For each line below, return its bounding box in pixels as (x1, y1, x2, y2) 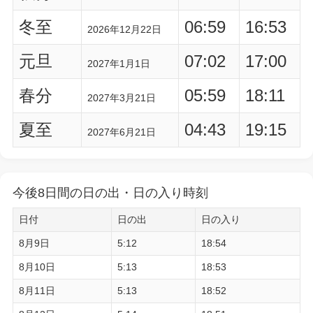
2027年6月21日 (87, 126, 156, 138)
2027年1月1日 (87, 58, 150, 69)
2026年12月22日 (87, 24, 161, 35)
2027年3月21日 (87, 92, 156, 103)
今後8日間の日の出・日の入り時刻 (13, 186, 208, 200)
